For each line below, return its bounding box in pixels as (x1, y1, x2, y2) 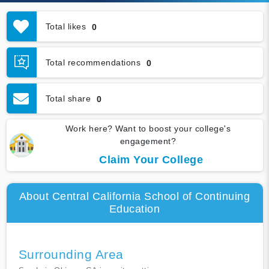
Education (109, 203, 160, 216)
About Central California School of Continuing (19, 190, 250, 203)
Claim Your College (99, 154, 203, 166)
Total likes (45, 21, 86, 31)
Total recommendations (45, 57, 141, 67)
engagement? (119, 136, 177, 147)
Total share (45, 93, 91, 103)
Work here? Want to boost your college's (65, 124, 231, 134)
